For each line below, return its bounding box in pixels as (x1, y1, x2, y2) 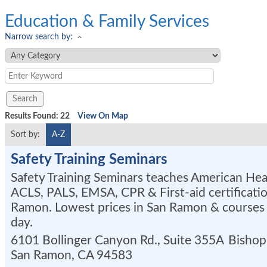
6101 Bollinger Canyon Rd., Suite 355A (11, 234, 223, 247)
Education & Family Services (5, 13, 209, 30)
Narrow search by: (5, 33, 73, 41)
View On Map (77, 112, 128, 120)
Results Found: (5, 112, 60, 120)
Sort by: (11, 131, 40, 139)
